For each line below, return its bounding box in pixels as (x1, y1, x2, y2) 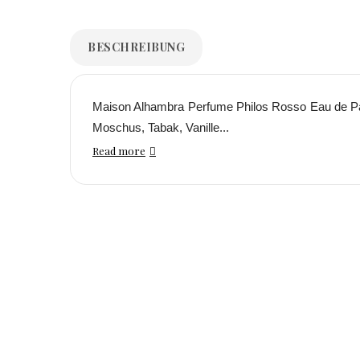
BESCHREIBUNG (88, 39, 185, 55)
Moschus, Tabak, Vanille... (92, 121, 229, 134)
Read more (92, 144, 145, 157)
